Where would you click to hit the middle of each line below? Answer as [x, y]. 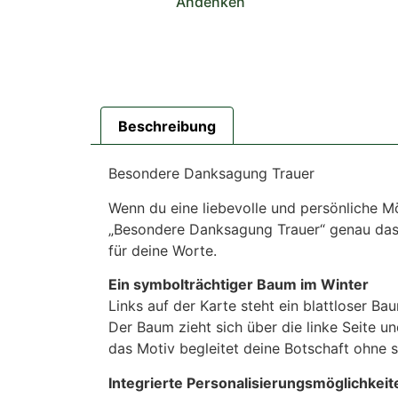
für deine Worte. [163, 250]
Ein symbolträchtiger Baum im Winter [239, 285]
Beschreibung [167, 126]
